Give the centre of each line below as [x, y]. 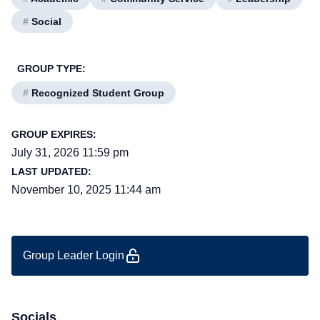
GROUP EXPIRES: [54, 134]
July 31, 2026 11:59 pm [70, 152]
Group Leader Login [74, 255]
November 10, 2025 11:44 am [86, 190]
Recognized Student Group [96, 93]
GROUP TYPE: [51, 69]
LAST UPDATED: [51, 171]
